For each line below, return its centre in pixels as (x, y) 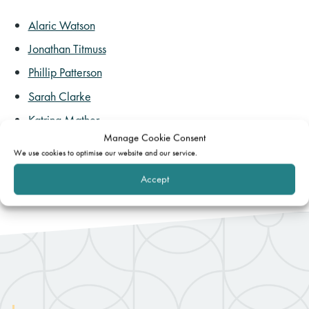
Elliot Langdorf (61, 143)
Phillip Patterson (65, 72)
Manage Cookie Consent (154, 137)
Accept (154, 179)
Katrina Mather (63, 119)
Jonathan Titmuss (67, 49)
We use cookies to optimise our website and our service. (106, 152)
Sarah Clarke (59, 96)
